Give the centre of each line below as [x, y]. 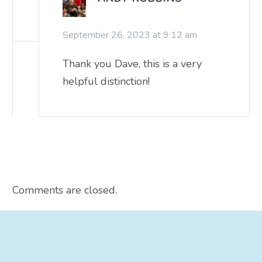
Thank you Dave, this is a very [132, 63]
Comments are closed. [65, 190]
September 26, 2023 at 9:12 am [130, 35]
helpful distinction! [106, 81]
